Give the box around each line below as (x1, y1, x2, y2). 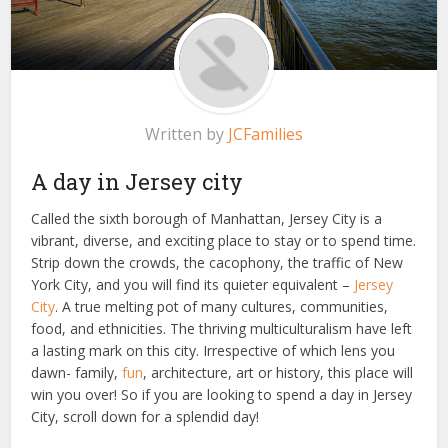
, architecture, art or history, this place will (143, 362, 414, 382)
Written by (145, 122, 228, 145)
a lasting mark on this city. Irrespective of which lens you (31, 340, 396, 360)
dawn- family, (31, 362, 123, 382)
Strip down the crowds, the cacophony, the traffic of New (31, 252, 404, 272)
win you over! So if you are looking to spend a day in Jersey (31, 384, 413, 404)
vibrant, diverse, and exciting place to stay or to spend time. (31, 230, 417, 250)
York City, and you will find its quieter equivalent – (31, 274, 355, 294)
